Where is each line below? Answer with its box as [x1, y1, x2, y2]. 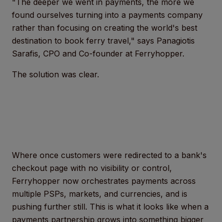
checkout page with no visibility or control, [12, 163, 172, 173]
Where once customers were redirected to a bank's [12, 150, 207, 160]
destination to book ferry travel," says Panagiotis [12, 36, 195, 46]
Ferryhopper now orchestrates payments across [12, 176, 196, 186]
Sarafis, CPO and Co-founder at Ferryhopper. [12, 49, 184, 58]
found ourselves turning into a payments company [12, 10, 203, 20]
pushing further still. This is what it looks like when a [12, 202, 209, 212]
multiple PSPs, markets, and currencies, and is [12, 189, 187, 199]
